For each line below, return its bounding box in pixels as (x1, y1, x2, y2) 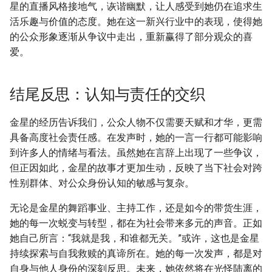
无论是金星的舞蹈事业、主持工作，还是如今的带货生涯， (10, 202, 262, 214)
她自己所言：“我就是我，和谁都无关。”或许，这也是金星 (10, 233, 259, 244)
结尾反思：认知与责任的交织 (10, 86, 205, 103)
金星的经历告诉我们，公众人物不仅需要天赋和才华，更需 (10, 117, 262, 128)
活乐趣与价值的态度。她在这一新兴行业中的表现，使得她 (10, 16, 262, 27)
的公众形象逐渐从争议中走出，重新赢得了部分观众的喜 (10, 31, 253, 42)
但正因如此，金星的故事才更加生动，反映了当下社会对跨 (10, 162, 262, 174)
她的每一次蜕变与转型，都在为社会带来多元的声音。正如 (10, 217, 262, 229)
